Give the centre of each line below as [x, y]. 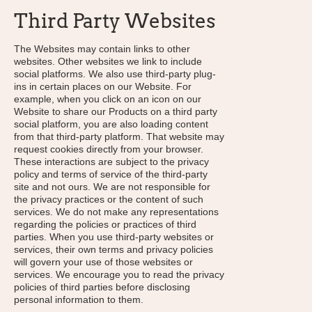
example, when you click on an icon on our [108, 99]
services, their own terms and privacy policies [114, 249]
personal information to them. [79, 299]
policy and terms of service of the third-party [111, 174]
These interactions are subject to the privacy [111, 162]
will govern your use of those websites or [103, 262]
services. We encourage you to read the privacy [119, 274]
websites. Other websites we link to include [108, 61]
